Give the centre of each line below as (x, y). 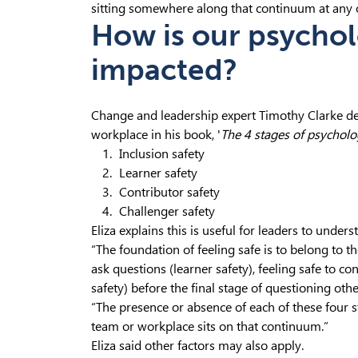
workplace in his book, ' (156, 135)
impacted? (164, 70)
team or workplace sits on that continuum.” (210, 326)
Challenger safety (167, 211)
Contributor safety (169, 192)
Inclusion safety (162, 154)
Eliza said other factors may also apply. (197, 346)
